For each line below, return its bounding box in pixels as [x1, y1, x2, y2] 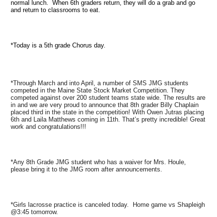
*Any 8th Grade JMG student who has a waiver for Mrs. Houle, [11, 158, 186, 166]
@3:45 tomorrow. [11, 208, 61, 216]
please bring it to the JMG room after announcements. [11, 165, 165, 173]
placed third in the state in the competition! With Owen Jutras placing [11, 108, 204, 116]
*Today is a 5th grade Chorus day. [11, 41, 106, 49]
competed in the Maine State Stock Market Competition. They [11, 86, 185, 94]
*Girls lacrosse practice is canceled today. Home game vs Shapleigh [11, 201, 205, 208]
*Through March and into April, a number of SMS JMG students [11, 79, 189, 87]
